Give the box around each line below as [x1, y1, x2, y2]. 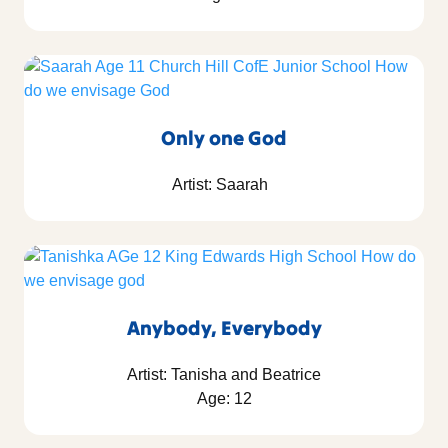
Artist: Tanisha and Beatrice [127, 365, 321, 383]
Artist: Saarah [172, 175, 276, 193]
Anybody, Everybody [126, 314, 322, 340]
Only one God [161, 124, 287, 150]
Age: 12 [196, 389, 252, 407]
